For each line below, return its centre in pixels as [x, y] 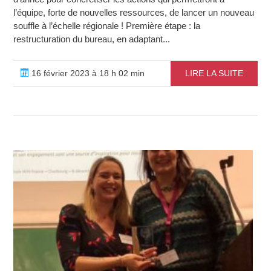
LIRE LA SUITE [214, 73]
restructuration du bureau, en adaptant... [92, 39]
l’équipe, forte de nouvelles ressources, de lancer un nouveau [134, 12]
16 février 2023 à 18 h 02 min [87, 73]
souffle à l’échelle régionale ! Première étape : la [107, 25]
